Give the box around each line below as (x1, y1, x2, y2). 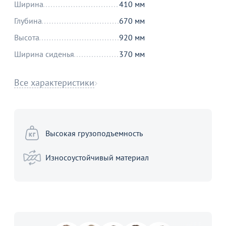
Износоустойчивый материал (45, 152, 149, 162)
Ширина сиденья (14, 49, 74, 59)
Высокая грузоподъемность (45, 128, 143, 138)
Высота (14, 32, 39, 42)
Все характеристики (14, 77, 94, 88)
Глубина (14, 16, 42, 26)
